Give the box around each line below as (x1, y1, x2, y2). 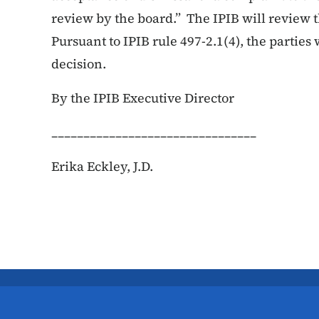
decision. (51, 55, 106, 73)
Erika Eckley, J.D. (51, 157, 153, 175)
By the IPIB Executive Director (51, 89, 234, 107)
